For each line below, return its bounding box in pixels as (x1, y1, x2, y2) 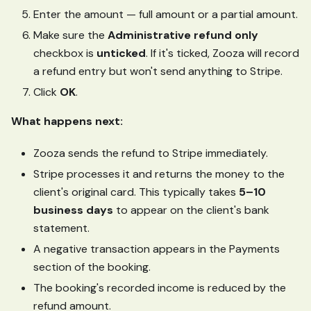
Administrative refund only (108, 27, 258, 42)
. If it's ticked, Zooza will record (146, 45, 299, 60)
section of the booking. (33, 259, 151, 274)
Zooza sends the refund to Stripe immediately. (33, 145, 268, 160)
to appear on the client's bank (113, 202, 269, 217)
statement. (33, 220, 90, 235)
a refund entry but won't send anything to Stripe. (33, 63, 283, 78)
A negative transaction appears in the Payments (33, 241, 280, 256)
